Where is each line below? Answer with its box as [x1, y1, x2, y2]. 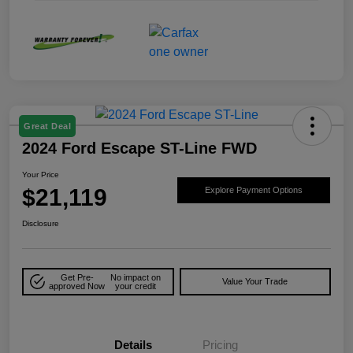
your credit [115, 281, 157, 291]
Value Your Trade [222, 277, 288, 287]
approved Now [49, 281, 106, 291]
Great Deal [24, 121, 71, 132]
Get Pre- [60, 272, 94, 282]
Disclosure [22, 219, 59, 229]
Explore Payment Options [205, 184, 303, 195]
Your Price [22, 170, 59, 180]
